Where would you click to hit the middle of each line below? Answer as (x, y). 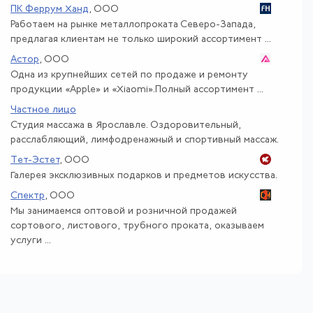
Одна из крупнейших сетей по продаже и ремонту (129, 75)
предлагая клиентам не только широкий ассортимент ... (141, 39)
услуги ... (31, 240)
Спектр (28, 196)
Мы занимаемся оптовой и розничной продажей (124, 211)
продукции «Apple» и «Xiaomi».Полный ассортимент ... (137, 89)
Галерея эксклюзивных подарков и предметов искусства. (144, 175)
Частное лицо (43, 110)
